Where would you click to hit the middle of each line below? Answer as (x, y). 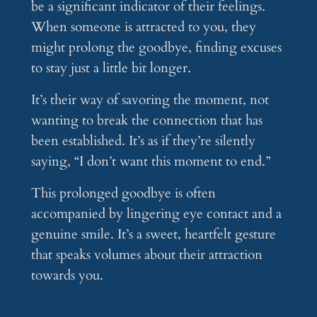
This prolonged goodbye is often (123, 194)
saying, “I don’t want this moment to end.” (150, 162)
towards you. (67, 276)
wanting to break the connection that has (146, 121)
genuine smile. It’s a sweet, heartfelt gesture (153, 235)
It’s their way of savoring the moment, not (150, 100)
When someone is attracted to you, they (143, 27)
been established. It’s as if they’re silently (143, 141)
